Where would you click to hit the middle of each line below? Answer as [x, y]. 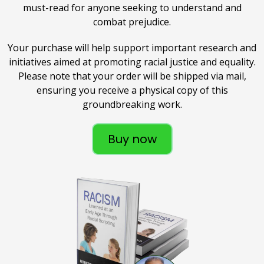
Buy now [132, 139]
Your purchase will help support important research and [132, 47]
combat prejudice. [132, 22]
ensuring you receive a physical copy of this [132, 90]
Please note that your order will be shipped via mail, [132, 76]
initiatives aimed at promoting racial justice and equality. [132, 62]
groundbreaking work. [132, 104]
